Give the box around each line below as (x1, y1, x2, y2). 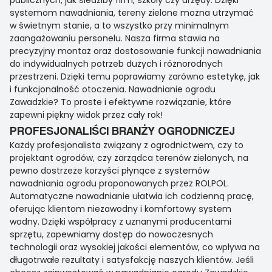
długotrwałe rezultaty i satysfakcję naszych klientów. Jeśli (10, 254, 254, 267)
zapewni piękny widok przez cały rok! (10, 109, 163, 121)
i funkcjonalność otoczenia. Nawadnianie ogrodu (10, 83, 216, 96)
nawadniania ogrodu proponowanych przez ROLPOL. (10, 177, 229, 190)
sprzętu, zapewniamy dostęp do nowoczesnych (10, 228, 213, 241)
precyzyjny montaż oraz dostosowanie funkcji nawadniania (10, 45, 261, 58)
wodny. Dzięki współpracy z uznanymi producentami (10, 216, 231, 228)
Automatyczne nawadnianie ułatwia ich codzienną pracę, (10, 190, 254, 203)
